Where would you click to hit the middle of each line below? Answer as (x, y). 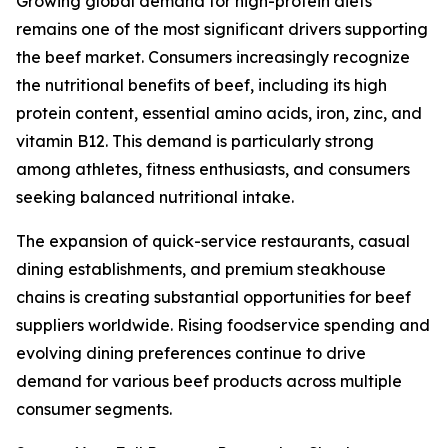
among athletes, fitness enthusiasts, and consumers (213, 169)
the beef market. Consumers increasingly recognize (213, 57)
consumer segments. (94, 409)
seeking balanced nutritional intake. (155, 197)
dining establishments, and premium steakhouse (201, 269)
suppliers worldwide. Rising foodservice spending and (223, 325)
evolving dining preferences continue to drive (191, 353)
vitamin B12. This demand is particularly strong (195, 141)
